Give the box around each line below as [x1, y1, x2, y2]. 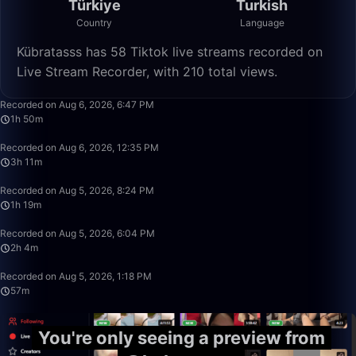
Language [239, 17, 284, 29]
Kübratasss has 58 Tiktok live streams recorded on [17, 44, 323, 60]
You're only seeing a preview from [37, 327, 325, 348]
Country [76, 17, 112, 29]
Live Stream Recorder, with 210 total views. [17, 64, 277, 79]
